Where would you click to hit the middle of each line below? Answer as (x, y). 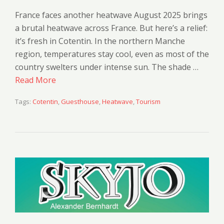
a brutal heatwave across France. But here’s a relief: (111, 28)
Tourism (148, 102)
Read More (35, 80)
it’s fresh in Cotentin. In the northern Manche (100, 41)
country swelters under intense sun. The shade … (107, 67)
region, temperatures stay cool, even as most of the (112, 54)
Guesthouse (80, 102)
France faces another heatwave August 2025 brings (111, 15)
